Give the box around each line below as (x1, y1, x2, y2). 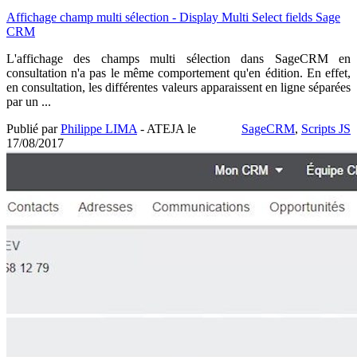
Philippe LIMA (61, 121, 137, 135)
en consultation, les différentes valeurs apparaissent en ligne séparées (6, 80, 351, 94)
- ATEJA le (137, 121, 196, 135)
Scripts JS (301, 121, 351, 135)
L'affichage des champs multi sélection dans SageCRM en (6, 51, 351, 65)
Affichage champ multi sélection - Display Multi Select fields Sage (6, 10, 340, 24)
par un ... (6, 94, 51, 108)
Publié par (6, 121, 61, 135)
